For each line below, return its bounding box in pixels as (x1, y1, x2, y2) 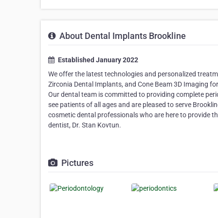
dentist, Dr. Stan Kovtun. (48, 121, 121, 129)
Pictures (59, 158, 93, 168)
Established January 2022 (56, 56, 138, 64)
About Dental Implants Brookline (57, 31, 186, 41)
